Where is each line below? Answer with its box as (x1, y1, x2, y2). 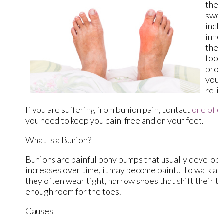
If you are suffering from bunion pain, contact (25, 104, 192, 115)
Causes (25, 205, 53, 216)
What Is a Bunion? (25, 134, 91, 145)
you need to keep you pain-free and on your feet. (25, 114, 204, 126)
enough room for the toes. (25, 185, 121, 197)
